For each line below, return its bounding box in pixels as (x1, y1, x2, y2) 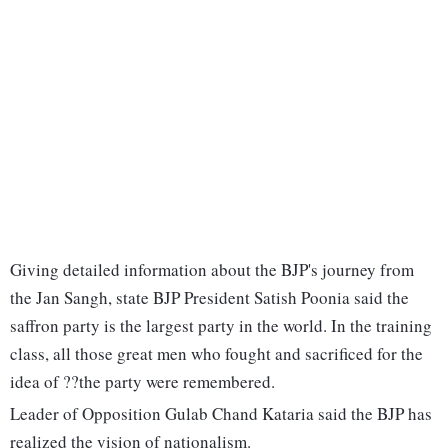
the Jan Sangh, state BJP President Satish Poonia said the (10, 286, 409, 310)
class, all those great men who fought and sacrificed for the (10, 342, 423, 366)
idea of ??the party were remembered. (10, 370, 275, 394)
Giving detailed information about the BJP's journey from (10, 258, 414, 282)
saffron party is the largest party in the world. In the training (10, 314, 432, 338)
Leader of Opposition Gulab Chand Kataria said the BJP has (10, 402, 432, 426)
